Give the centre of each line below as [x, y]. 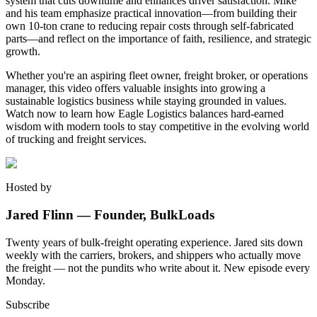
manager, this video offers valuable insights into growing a [136, 88]
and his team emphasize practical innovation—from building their [151, 13]
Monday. [25, 280]
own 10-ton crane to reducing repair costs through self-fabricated [150, 26]
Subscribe [28, 304]
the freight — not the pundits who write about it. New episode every [158, 267]
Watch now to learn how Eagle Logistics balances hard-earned [145, 114]
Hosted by [29, 188]
